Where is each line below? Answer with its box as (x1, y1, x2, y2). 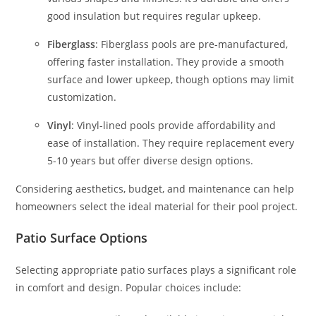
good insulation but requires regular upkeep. (47, 9, 262, 23)
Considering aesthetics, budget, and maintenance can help (16, 182, 295, 195)
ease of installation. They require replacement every (47, 136, 295, 150)
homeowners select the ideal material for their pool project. (16, 200, 298, 213)
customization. (47, 90, 117, 104)
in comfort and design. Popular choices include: (16, 281, 242, 294)
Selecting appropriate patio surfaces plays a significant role (16, 263, 297, 276)
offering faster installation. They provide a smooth (47, 55, 285, 68)
